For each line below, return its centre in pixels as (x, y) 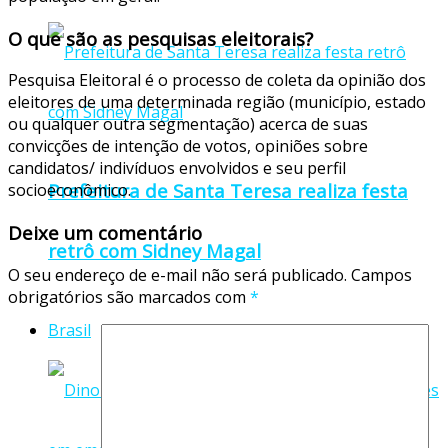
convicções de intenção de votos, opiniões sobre (188, 146)
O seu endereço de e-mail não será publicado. (177, 274)
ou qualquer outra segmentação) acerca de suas (188, 124)
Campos (379, 274)
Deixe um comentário (105, 233)
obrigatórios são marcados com (129, 296)
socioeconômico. (69, 190)
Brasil (69, 329)
